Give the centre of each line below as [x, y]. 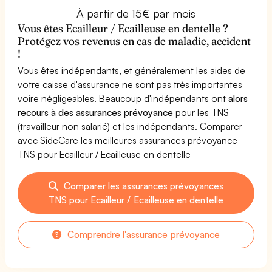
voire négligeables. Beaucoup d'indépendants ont [123, 98]
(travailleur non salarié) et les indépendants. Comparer [130, 126]
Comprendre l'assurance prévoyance [142, 234]
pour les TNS [201, 112]
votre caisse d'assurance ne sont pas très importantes [130, 84]
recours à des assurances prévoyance [96, 112]
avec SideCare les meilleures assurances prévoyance [128, 140]
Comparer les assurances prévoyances [142, 185]
